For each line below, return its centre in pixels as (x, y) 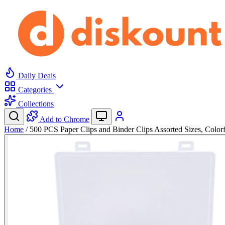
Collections (35, 104)
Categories (35, 90)
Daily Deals (36, 76)
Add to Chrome (65, 119)
